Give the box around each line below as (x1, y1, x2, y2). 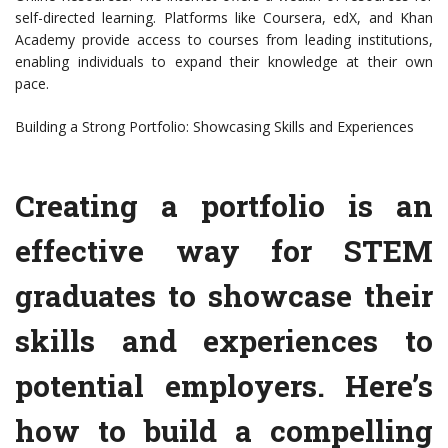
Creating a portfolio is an (15, 186, 433, 226)
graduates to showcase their (15, 276, 433, 316)
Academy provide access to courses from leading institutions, (15, 30, 433, 50)
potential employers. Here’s (15, 366, 433, 406)
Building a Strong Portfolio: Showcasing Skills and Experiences (15, 117, 414, 137)
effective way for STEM (15, 231, 433, 271)
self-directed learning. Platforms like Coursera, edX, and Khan (15, 8, 433, 28)
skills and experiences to (15, 321, 433, 361)
